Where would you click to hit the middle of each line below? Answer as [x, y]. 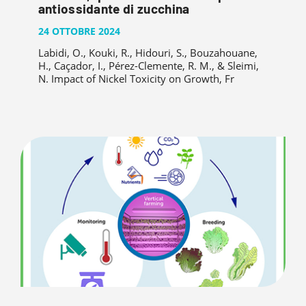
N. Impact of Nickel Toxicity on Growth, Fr [136, 79]
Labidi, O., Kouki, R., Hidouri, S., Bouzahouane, [148, 53]
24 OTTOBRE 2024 [79, 31]
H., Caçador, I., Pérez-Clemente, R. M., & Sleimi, [148, 66]
